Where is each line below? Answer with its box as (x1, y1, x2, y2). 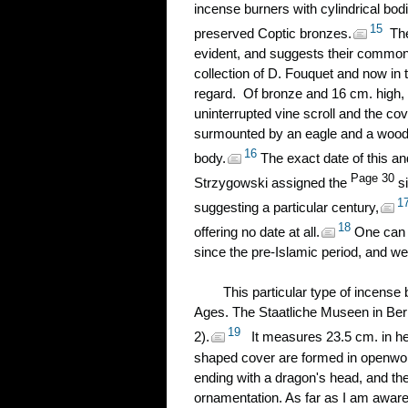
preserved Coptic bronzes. (194, 25, 352, 41)
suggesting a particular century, (194, 199, 379, 215)
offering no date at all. (194, 224, 320, 240)
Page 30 (351, 172, 394, 185)
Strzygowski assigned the (194, 175, 351, 190)
